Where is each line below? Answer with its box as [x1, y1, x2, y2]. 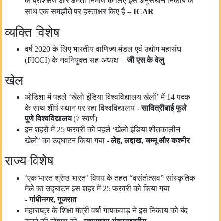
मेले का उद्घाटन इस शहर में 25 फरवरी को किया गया [25, 184, 170, 193]
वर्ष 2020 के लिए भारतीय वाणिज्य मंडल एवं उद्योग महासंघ [25, 44, 181, 53]
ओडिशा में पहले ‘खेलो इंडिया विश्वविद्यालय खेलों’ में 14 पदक [25, 93, 190, 102]
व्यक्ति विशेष [5, 25, 59, 40]
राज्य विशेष [5, 154, 53, 169]
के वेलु [147, 55, 164, 64]
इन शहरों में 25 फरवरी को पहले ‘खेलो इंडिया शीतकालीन [25, 125, 180, 134]
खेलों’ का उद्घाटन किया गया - [25, 136, 111, 145]
